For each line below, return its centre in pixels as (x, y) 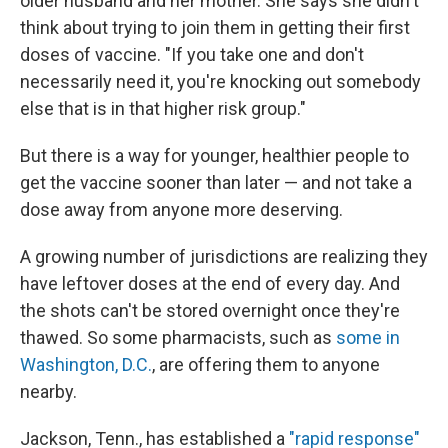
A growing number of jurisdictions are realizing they (224, 256)
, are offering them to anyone (266, 364)
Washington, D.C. (86, 364)
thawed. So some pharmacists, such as (178, 337)
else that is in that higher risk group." (163, 108)
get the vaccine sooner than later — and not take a (216, 182)
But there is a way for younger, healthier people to (214, 155)
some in (368, 337)
